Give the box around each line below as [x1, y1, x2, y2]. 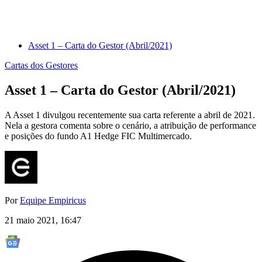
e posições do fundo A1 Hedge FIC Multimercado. [5, 131, 192, 142]
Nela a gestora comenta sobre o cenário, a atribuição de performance [5, 120, 256, 131]
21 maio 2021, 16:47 [5, 215, 81, 226]
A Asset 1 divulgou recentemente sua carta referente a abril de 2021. [5, 110, 255, 120]
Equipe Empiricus [20, 195, 86, 206]
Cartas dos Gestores [5, 60, 78, 71]
